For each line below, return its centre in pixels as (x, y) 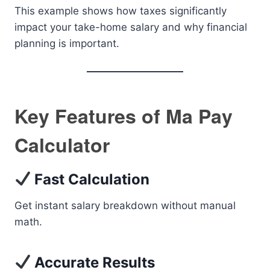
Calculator (62, 145)
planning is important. (67, 43)
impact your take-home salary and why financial (131, 27)
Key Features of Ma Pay (124, 116)
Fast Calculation (90, 179)
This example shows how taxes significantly (121, 11)
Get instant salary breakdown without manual (125, 206)
